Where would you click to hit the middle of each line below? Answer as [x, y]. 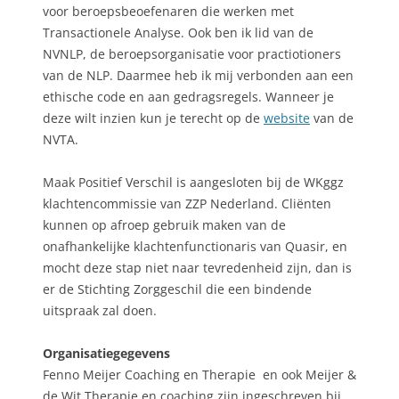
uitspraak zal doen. [100, 311]
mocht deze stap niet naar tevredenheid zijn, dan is [197, 268]
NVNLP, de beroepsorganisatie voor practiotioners [192, 54]
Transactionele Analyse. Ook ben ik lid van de [178, 33]
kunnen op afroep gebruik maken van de [164, 225]
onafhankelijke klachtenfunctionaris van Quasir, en [195, 247]
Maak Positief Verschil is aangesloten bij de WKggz [193, 183]
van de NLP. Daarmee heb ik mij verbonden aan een [198, 76]
